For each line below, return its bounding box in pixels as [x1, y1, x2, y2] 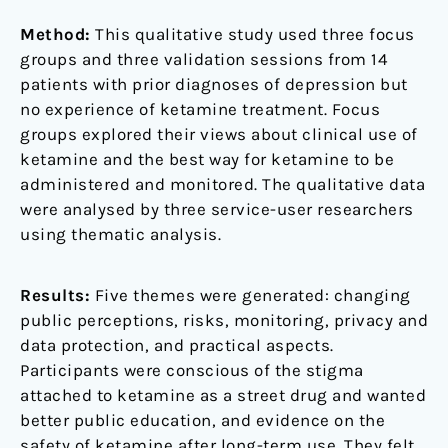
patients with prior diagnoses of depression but [20, 74, 408, 95]
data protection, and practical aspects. [20, 335, 334, 356]
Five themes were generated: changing [90, 285, 411, 306]
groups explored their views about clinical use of [20, 124, 418, 145]
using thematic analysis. [20, 224, 221, 245]
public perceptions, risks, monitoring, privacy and [20, 310, 428, 331]
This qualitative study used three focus [90, 24, 415, 45]
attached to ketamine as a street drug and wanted [20, 385, 426, 406]
